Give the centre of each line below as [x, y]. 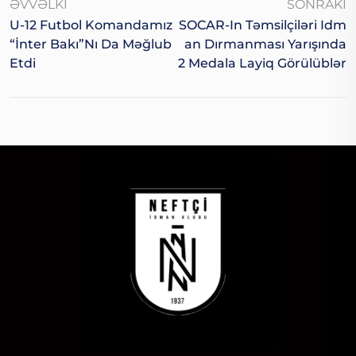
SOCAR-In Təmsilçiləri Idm [263, 25]
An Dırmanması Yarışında [265, 44]
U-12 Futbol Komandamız [91, 25]
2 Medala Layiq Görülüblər [262, 63]
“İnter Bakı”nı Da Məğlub [91, 44]
